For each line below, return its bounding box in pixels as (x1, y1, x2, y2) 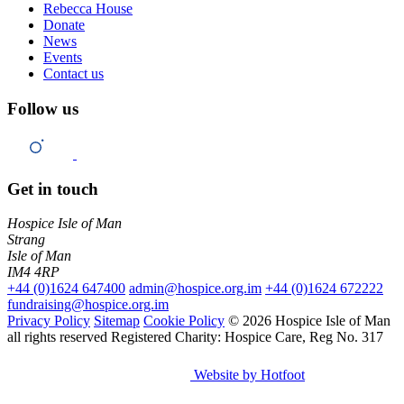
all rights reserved (7, 329, 107, 345)
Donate (43, 17, 85, 33)
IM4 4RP (7, 264, 60, 280)
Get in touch (7, 179, 98, 198)
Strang (7, 232, 45, 248)
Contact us (43, 66, 104, 82)
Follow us (7, 99, 78, 119)
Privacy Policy (7, 313, 90, 329)
